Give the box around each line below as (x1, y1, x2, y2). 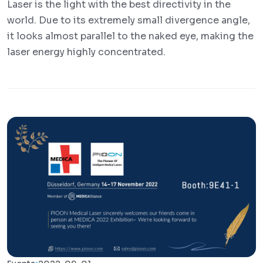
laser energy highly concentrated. (7, 46, 166, 59)
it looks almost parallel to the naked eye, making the (7, 30, 254, 43)
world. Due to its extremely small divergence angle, (7, 14, 250, 27)
